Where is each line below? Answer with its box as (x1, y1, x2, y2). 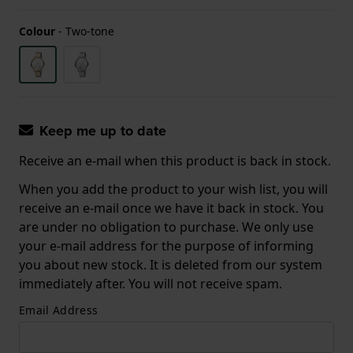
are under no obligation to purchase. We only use (19, 217, 314, 236)
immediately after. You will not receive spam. (19, 274, 282, 292)
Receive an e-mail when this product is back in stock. (19, 151, 331, 169)
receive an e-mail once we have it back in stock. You (19, 199, 324, 217)
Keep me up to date (39, 120, 166, 141)
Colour (19, 23, 55, 39)
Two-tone (65, 23, 114, 39)
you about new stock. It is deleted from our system (19, 255, 322, 273)
